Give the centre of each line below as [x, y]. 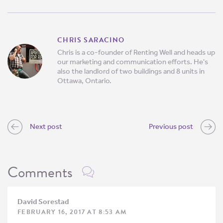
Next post [46, 127]
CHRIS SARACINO [91, 40]
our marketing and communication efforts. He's [133, 61]
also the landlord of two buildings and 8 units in [131, 71]
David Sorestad [43, 202]
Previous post [171, 127]
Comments [42, 172]
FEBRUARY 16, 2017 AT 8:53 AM [72, 212]
